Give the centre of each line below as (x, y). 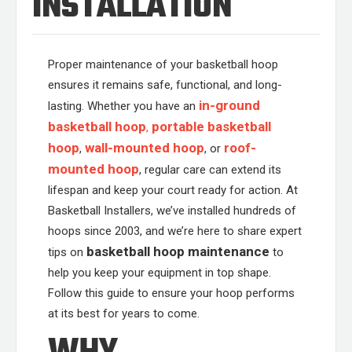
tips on (67, 252)
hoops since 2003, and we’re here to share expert (175, 231)
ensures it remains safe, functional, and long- (165, 85)
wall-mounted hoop (145, 148)
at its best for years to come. (124, 313)
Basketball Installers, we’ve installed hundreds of (172, 211)
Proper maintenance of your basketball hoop (163, 64)
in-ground (229, 105)
